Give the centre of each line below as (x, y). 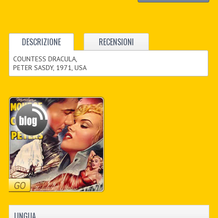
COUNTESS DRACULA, (45, 59)
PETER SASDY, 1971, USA (50, 68)
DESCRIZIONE (41, 42)
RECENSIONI (116, 42)
